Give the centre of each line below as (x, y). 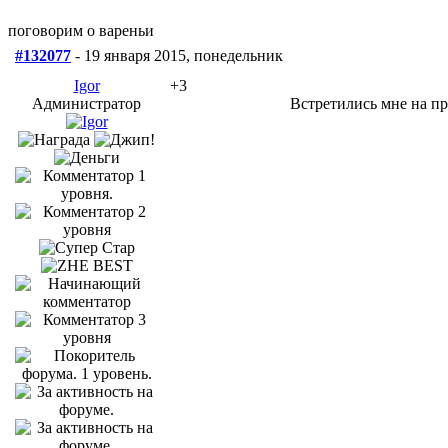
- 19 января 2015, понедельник (177, 55)
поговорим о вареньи (81, 30)
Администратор (86, 103)
